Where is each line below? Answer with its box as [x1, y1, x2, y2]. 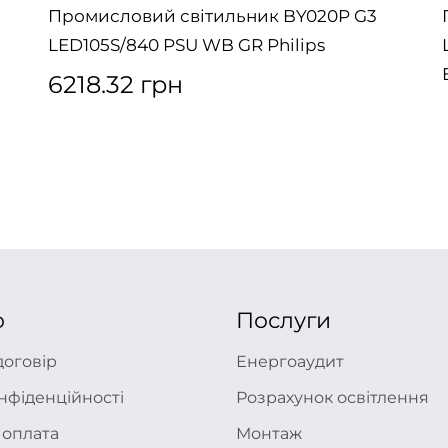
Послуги [236, 307, 331, 334]
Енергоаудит [236, 352, 344, 371]
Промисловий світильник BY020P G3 [48, 6, 377, 26]
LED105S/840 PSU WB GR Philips [48, 35, 325, 55]
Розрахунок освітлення [236, 388, 429, 407]
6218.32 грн [48, 70, 183, 99]
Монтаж [236, 424, 302, 443]
